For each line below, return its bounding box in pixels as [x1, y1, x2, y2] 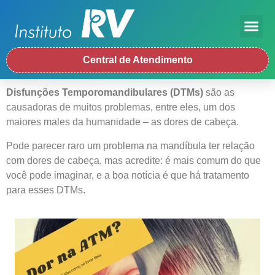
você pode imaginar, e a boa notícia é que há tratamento [6, 169, 249, 180]
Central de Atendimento [82, 55, 193, 66]
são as [203, 87, 234, 98]
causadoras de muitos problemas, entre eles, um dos [6, 102, 235, 113]
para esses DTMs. [6, 184, 85, 195]
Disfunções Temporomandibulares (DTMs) [6, 87, 203, 98]
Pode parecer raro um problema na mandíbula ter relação [6, 140, 255, 151]
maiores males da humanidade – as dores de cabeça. [6, 117, 239, 128]
